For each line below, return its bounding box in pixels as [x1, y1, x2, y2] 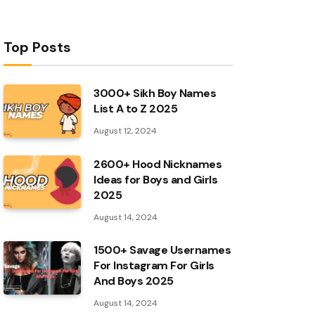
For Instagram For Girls [94, 258, 214, 273]
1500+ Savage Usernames [94, 243, 231, 257]
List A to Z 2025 [94, 101, 178, 116]
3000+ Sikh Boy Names [94, 86, 217, 101]
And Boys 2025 [94, 274, 174, 288]
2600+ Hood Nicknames [94, 157, 222, 172]
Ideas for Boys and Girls [94, 172, 218, 187]
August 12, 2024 [94, 125, 157, 136]
